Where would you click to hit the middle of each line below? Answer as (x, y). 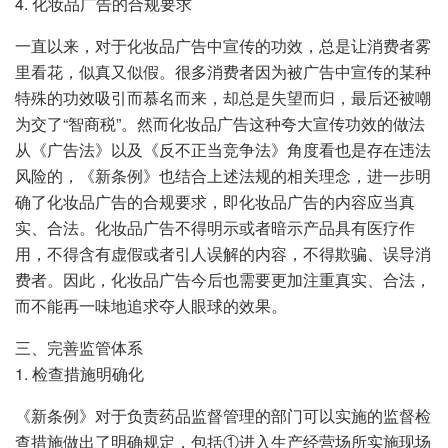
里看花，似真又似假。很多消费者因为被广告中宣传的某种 (223, 71)
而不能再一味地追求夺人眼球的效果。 (151, 305)
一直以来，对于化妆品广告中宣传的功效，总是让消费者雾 (223, 45)
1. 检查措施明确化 (79, 373)
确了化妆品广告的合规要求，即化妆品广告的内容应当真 (215, 201)
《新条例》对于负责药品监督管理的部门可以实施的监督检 (223, 415)
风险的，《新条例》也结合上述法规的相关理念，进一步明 (223, 175)
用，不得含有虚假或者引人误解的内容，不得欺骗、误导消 (223, 253)
